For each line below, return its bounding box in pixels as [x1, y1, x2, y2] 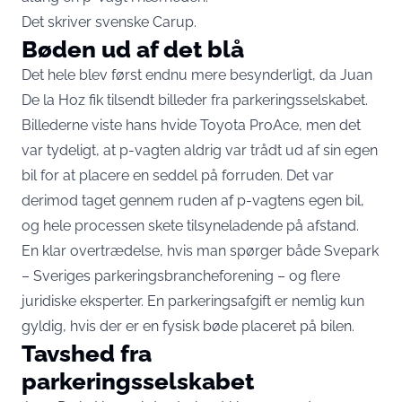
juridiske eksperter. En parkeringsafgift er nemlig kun [22, 293, 364, 310]
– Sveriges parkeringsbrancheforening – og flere [22, 267, 340, 284]
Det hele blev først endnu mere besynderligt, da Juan [22, 66, 372, 83]
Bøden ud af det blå [22, 35, 244, 63]
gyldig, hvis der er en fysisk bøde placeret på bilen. [22, 318, 354, 335]
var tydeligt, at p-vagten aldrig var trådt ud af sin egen [22, 142, 378, 159]
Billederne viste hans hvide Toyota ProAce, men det [22, 117, 361, 134]
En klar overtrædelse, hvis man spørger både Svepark [22, 242, 379, 259]
